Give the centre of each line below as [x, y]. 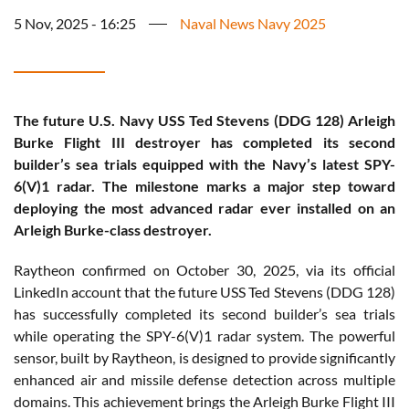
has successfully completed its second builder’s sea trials [204, 314]
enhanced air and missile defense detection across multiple [204, 380]
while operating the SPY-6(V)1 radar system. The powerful [204, 336]
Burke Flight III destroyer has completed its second [204, 142]
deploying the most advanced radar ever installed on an [204, 208]
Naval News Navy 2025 [253, 24]
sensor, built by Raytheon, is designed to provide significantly [204, 358]
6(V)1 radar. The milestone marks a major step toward [204, 186]
